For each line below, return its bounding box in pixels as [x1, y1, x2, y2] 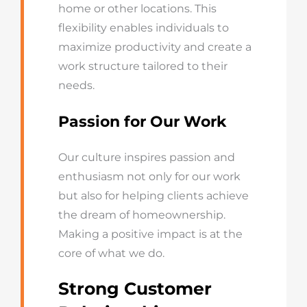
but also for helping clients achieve [58, 189, 249, 202]
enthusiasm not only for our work [58, 170, 241, 183]
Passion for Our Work [58, 112, 226, 131]
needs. [58, 79, 95, 92]
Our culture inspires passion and [58, 151, 235, 164]
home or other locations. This [58, 2, 217, 15]
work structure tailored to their [58, 60, 228, 73]
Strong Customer [58, 278, 212, 299]
